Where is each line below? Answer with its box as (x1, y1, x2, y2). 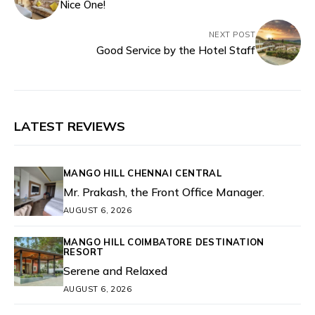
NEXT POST (209, 29, 255, 39)
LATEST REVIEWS (14, 118, 125, 134)
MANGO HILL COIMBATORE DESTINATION (63, 236, 264, 247)
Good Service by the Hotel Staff (96, 43, 255, 57)
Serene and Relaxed (63, 264, 167, 278)
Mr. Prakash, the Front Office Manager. (63, 184, 264, 199)
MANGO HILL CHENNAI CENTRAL (63, 167, 222, 179)
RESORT (63, 246, 104, 257)
